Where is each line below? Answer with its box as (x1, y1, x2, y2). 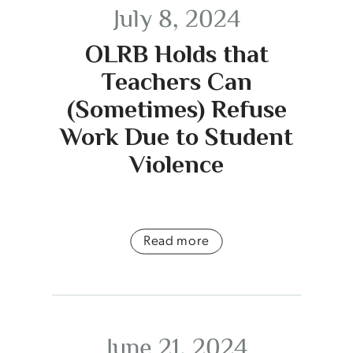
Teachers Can (101, 66, 252, 95)
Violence (129, 149, 224, 178)
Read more (143, 231, 210, 249)
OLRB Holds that (84, 39, 269, 68)
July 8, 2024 (113, 4, 240, 32)
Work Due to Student (60, 121, 293, 150)
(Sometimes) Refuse (66, 94, 287, 123)
